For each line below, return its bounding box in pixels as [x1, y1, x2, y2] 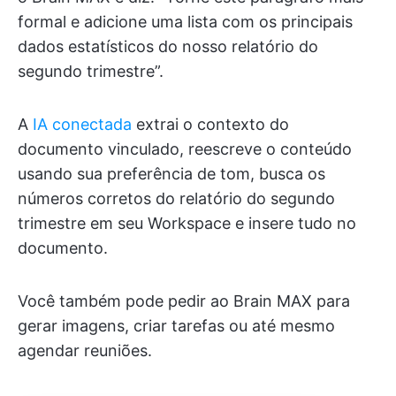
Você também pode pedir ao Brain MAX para [18, 291, 350, 310]
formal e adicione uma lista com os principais [18, 11, 353, 31]
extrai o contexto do [132, 114, 289, 133]
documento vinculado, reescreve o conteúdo [18, 139, 352, 158]
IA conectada [33, 114, 132, 133]
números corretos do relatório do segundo [18, 188, 335, 208]
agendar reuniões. [18, 340, 152, 360]
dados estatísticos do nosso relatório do [18, 36, 318, 56]
